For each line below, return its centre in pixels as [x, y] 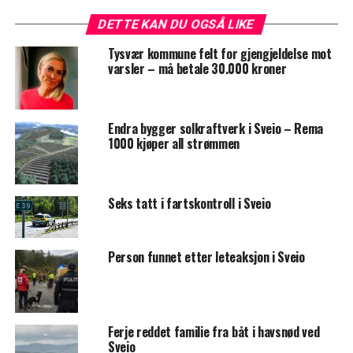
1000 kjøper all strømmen [174, 143]
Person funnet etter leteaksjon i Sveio [206, 256]
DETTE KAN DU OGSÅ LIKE [177, 24]
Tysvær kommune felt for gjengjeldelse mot [219, 53]
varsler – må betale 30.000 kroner [197, 68]
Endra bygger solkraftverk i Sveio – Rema [216, 128]
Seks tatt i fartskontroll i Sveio [189, 203]
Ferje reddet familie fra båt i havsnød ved [214, 331]
